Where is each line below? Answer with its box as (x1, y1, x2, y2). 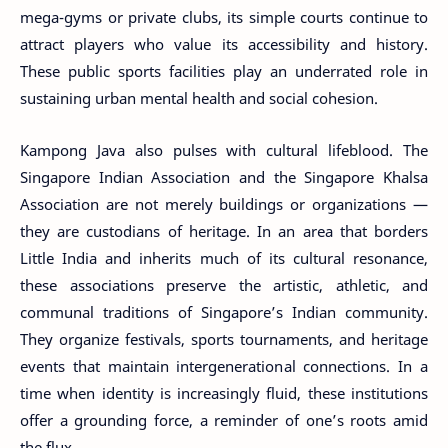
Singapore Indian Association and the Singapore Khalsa (20, 167, 428, 187)
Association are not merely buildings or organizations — (20, 194, 428, 214)
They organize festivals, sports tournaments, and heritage (20, 329, 428, 349)
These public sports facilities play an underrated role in (20, 60, 428, 81)
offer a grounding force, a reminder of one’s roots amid (20, 410, 428, 430)
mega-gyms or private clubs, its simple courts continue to (20, 6, 428, 27)
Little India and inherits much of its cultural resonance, (20, 248, 428, 268)
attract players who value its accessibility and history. (20, 33, 428, 54)
